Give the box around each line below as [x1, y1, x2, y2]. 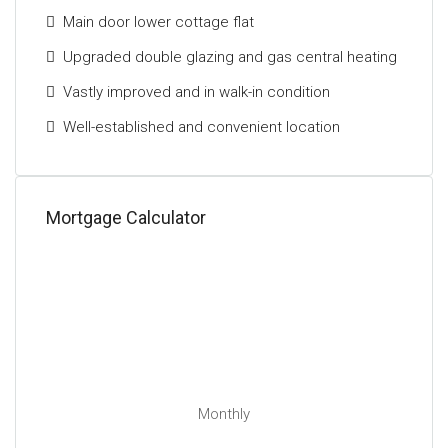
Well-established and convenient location [63, 117, 340, 136]
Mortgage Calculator [46, 206, 206, 228]
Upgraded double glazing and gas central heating [63, 47, 397, 66]
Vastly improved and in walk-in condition [63, 82, 330, 101]
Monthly [198, 404, 250, 423]
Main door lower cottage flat [63, 12, 254, 31]
